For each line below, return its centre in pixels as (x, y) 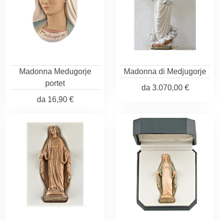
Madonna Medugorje (55, 71)
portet (55, 83)
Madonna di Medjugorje (165, 71)
